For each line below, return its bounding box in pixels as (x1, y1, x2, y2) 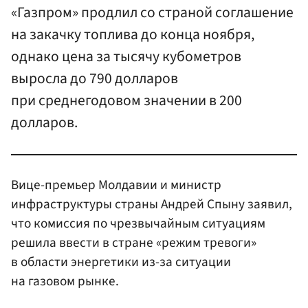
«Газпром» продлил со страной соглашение (11, 2, 294, 24)
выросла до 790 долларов (11, 68, 178, 90)
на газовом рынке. (11, 271, 119, 291)
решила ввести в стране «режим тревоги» (11, 232, 256, 252)
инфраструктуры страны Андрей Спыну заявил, (11, 194, 292, 214)
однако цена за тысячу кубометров (11, 46, 241, 68)
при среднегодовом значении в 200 (11, 90, 242, 112)
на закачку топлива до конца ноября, (11, 24, 254, 46)
